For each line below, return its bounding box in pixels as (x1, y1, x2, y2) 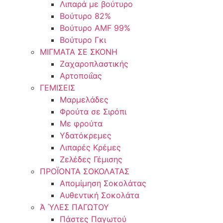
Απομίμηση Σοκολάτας (60, 178, 146, 188)
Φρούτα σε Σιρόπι (60, 107, 126, 116)
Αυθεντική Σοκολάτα (60, 190, 139, 200)
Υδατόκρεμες (60, 130, 111, 140)
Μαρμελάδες (60, 95, 109, 105)
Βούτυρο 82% (60, 11, 111, 21)
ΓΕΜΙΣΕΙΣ (40, 83, 75, 93)
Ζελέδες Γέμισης (60, 154, 122, 164)
